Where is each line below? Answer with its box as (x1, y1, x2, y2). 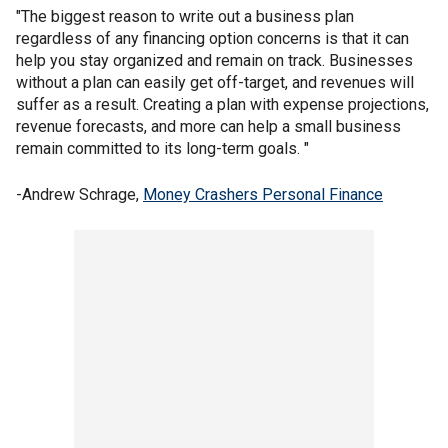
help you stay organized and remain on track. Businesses (16, 51, 413, 71)
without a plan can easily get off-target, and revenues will (16, 73, 414, 93)
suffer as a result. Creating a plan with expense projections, (16, 95, 429, 115)
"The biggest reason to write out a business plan (16, 7, 354, 27)
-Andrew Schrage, (16, 185, 143, 205)
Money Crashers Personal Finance (143, 185, 383, 205)
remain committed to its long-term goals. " (16, 139, 309, 159)
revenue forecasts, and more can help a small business (16, 117, 401, 137)
